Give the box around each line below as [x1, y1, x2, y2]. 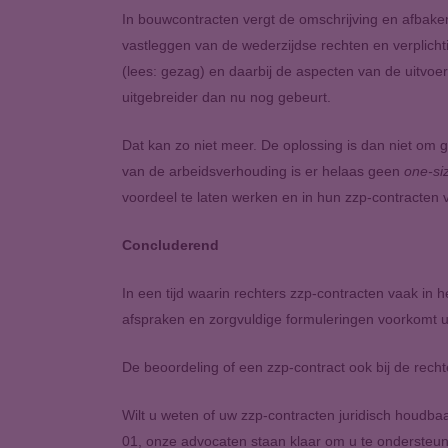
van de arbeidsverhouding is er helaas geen [122, 163, 404, 179]
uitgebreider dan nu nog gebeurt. [122, 89, 331, 105]
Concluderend [122, 237, 219, 253]
